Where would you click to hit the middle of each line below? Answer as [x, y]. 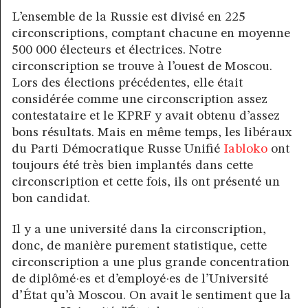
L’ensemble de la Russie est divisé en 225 [129, 17]
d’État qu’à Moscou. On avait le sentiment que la [151, 295]
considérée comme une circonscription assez [140, 99]
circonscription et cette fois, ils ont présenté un [146, 182]
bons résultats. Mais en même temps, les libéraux [152, 132]
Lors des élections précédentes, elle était [127, 83]
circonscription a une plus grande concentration [151, 262]
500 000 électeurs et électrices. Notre [117, 50]
